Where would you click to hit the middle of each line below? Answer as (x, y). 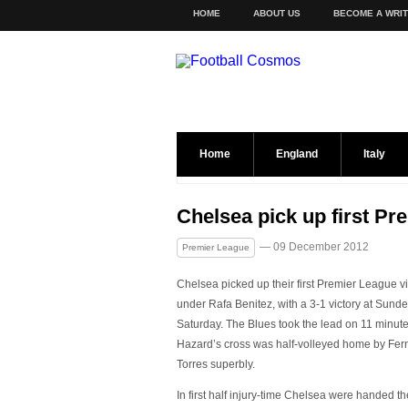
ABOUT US (276, 13)
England (297, 154)
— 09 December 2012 (314, 247)
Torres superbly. (216, 364)
